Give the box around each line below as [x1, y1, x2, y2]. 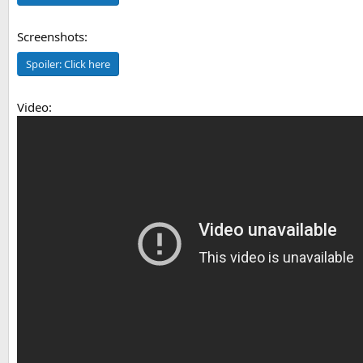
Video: [17, 99, 52, 115]
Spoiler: [26, 56, 64, 71]
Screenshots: [17, 28, 88, 45]
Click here [64, 56, 110, 71]
